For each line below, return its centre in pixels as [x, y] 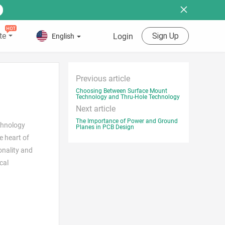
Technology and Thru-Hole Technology [128, 97]
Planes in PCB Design [105, 127]
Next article [96, 109]
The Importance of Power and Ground [127, 121]
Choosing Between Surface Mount [122, 91]
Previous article [103, 79]
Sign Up [165, 36]
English [63, 36]
